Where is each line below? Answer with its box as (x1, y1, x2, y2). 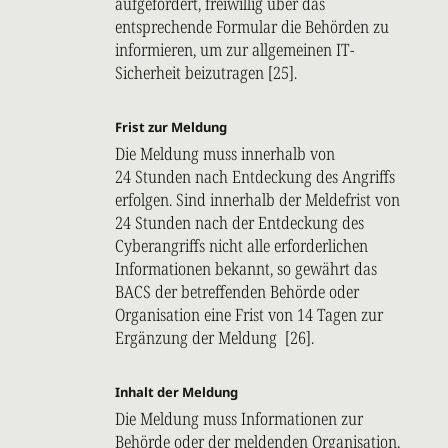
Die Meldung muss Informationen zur (115, 407, 363, 431)
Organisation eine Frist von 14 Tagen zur (115, 303, 383, 327)
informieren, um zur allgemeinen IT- (115, 38, 354, 62)
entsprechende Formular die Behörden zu (115, 15, 389, 39)
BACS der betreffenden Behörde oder (115, 280, 359, 304)
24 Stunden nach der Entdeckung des (115, 211, 364, 235)
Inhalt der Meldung (115, 383, 238, 402)
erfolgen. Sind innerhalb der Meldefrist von (115, 188, 400, 212)
